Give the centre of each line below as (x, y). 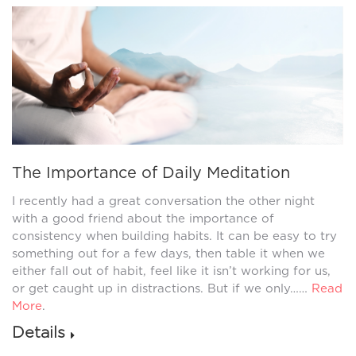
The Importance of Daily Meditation (151, 172)
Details (39, 332)
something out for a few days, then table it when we (168, 253)
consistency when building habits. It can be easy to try (174, 236)
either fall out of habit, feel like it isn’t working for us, (171, 271)
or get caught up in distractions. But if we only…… (162, 288)
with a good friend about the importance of (143, 218)
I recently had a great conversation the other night (163, 201)
